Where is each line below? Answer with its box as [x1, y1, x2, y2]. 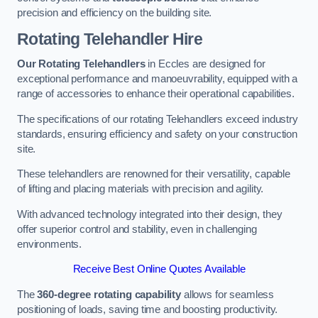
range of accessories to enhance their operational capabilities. [17, 88, 295, 100]
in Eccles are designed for [145, 58, 265, 70]
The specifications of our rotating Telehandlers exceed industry [17, 113, 298, 125]
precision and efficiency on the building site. [17, 7, 212, 19]
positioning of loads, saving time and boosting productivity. [17, 303, 278, 315]
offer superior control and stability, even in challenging [17, 223, 257, 235]
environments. [17, 238, 82, 250]
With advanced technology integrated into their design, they [17, 208, 283, 220]
